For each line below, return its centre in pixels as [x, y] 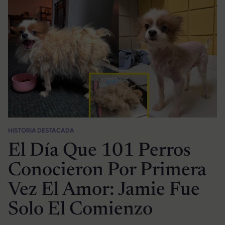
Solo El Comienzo [80, 210]
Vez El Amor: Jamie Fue [104, 191]
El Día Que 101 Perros [99, 151]
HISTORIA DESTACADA [41, 130]
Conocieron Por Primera [107, 171]
